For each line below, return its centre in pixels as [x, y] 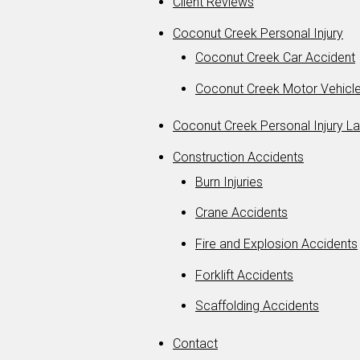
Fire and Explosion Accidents [276, 244]
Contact [195, 343]
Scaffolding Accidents [257, 306]
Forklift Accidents [244, 275]
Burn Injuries [229, 182]
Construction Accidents [238, 157]
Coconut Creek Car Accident [275, 58]
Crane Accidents [241, 213]
